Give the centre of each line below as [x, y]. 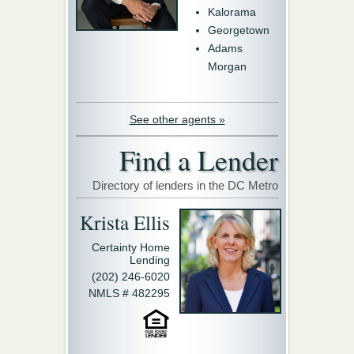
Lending [150, 260]
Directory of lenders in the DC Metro [185, 185]
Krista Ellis [125, 222]
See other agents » [177, 119]
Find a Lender [199, 159]
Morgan [227, 66]
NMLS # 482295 [129, 293]
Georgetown [239, 30]
